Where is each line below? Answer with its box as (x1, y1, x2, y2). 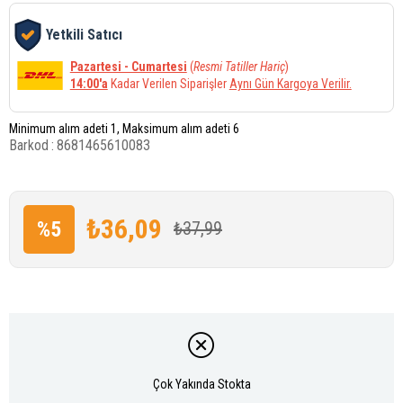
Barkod (9, 136, 49, 154)
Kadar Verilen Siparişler (107, 76, 229, 91)
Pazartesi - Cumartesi (69, 58, 187, 74)
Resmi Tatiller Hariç (193, 58, 285, 74)
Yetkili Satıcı (46, 26, 122, 44)
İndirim (23, 264, 86, 291)
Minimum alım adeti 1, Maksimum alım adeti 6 (9, 121, 239, 136)
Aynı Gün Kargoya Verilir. (228, 76, 352, 91)
